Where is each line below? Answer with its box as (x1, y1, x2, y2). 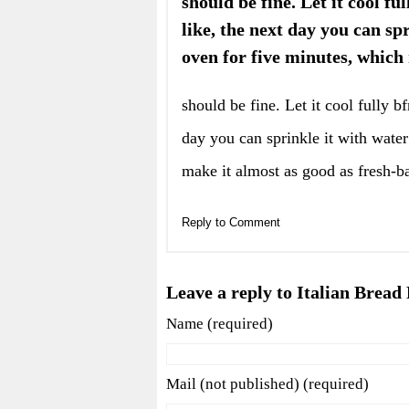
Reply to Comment (182, 215, 280, 229)
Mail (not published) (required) (166, 374, 369, 393)
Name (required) (166, 314, 273, 332)
